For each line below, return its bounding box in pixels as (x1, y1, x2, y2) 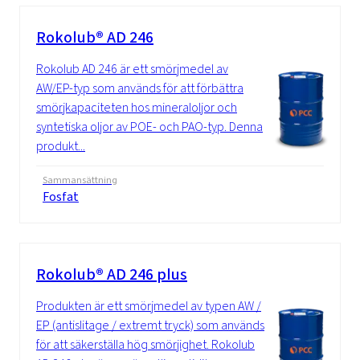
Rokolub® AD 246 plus (36, 264, 187, 286)
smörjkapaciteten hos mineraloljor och (36, 99, 237, 117)
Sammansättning (43, 174, 117, 187)
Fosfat (43, 188, 79, 206)
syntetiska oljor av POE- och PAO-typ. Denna (36, 118, 263, 136)
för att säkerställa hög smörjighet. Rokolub (36, 336, 255, 354)
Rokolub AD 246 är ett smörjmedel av (36, 60, 228, 78)
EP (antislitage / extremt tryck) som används (36, 317, 264, 334)
